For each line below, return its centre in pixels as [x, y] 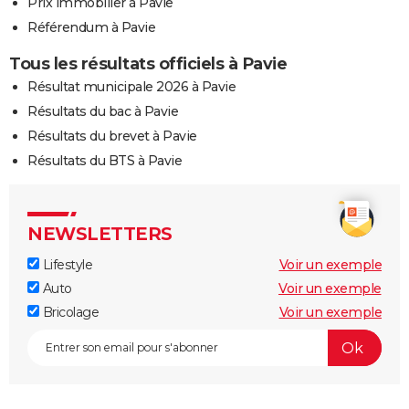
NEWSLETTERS [100, 234]
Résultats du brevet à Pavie [112, 136]
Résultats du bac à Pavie [103, 112]
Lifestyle [66, 265]
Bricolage [69, 313]
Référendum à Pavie [91, 28]
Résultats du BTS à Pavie [105, 161]
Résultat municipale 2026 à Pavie [131, 87]
